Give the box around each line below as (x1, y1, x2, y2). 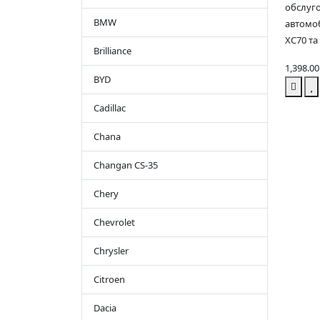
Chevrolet (94, 215, 135, 229)
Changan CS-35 (94, 158, 158, 171)
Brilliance (94, 44, 131, 57)
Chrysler (94, 244, 129, 257)
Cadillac (94, 101, 126, 114)
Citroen (94, 272, 125, 286)
